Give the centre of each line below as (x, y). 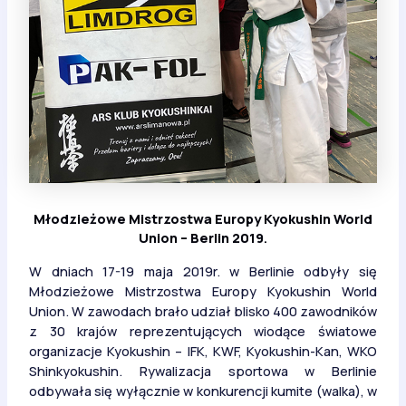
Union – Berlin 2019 (201, 238)
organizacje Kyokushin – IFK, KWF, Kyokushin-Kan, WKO (203, 350)
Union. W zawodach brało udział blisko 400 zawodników (203, 310)
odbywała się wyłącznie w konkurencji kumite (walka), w (203, 390)
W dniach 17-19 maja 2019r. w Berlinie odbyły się (203, 271)
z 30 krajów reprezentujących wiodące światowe (203, 330)
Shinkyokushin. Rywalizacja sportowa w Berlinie (203, 370)
